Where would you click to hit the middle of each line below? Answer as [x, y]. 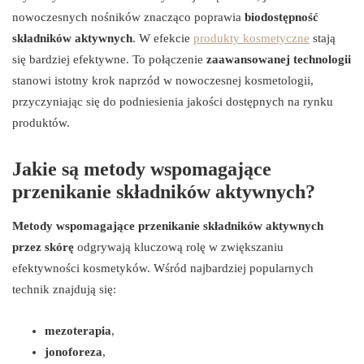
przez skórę [43, 247]
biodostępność [282, 17]
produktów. [41, 123]
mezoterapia [78, 331]
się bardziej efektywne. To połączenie [109, 60]
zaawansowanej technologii [279, 60]
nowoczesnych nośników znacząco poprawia [128, 17]
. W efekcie [163, 39]
